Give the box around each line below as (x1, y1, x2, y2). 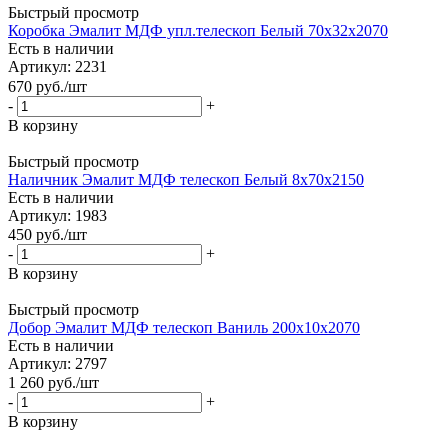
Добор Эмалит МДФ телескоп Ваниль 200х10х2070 (8, 319, 360, 337)
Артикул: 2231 (8, 58, 107, 76)
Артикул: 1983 (8, 206, 107, 224)
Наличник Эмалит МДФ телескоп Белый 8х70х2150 (8, 170, 364, 188)
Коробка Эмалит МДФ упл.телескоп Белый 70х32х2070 (8, 22, 388, 40)
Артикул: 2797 (8, 355, 107, 373)
